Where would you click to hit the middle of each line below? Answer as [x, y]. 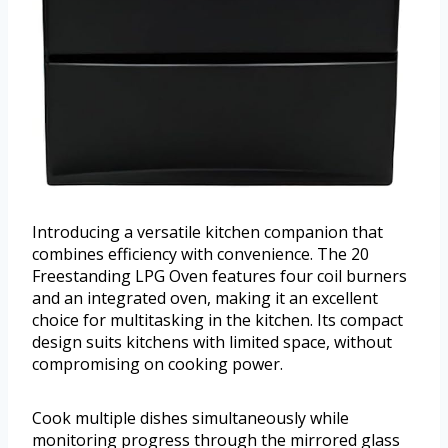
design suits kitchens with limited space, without [212, 342]
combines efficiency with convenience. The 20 [200, 254]
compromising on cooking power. [157, 364]
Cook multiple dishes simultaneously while [190, 418]
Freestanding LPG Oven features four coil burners [219, 276]
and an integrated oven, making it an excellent [205, 298]
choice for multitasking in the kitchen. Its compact [217, 320]
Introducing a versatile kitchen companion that [207, 232]
